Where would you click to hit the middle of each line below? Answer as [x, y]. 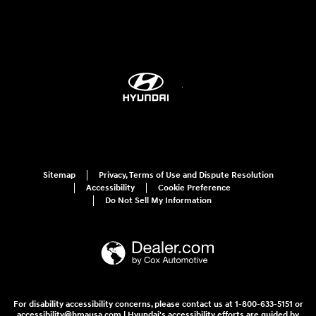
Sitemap [59, 175]
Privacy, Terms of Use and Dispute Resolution [186, 175]
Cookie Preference [194, 188]
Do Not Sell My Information [158, 200]
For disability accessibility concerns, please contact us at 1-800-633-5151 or [158, 305]
